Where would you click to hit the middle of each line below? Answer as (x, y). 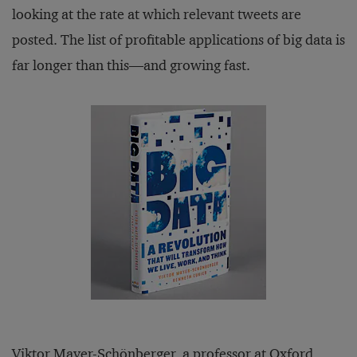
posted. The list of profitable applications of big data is (178, 40)
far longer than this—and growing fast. (131, 65)
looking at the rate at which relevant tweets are (157, 14)
